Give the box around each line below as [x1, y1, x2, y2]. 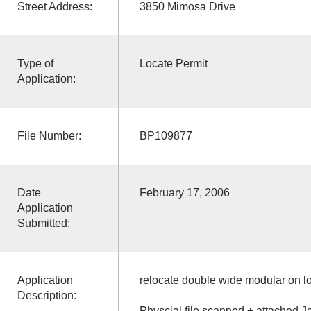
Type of [17, 57, 53, 69]
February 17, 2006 [139, 186, 230, 199]
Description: [17, 289, 76, 301]
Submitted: [17, 217, 70, 229]
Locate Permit [139, 57, 208, 69]
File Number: [17, 129, 81, 142]
